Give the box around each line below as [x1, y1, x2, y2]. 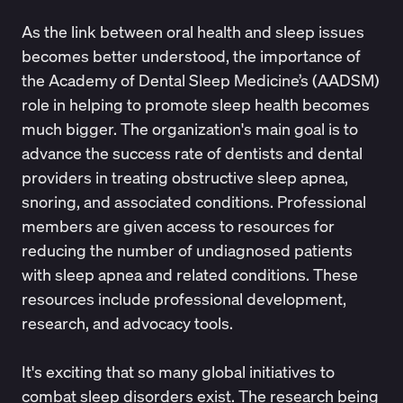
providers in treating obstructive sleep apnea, [21, 166, 348, 188]
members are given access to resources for [21, 214, 335, 237]
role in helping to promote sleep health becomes [21, 93, 370, 115]
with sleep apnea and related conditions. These [21, 263, 358, 285]
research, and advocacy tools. [21, 311, 237, 334]
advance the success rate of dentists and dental [21, 141, 363, 164]
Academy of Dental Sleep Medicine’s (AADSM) [48, 68, 380, 91]
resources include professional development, [21, 287, 346, 309]
